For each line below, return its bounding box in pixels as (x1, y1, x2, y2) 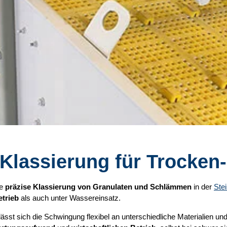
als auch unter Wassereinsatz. (19, 194, 121, 202)
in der (192, 182, 214, 191)
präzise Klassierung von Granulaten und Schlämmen (5, 182, 192, 191)
